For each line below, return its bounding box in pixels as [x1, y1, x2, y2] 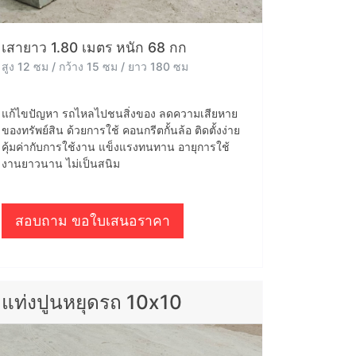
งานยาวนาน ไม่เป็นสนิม [2, 156, 120, 170]
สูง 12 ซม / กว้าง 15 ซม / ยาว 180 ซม [2, 59, 188, 73]
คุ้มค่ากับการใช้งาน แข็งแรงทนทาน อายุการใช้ [2, 139, 230, 153]
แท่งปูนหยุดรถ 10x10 [2, 289, 182, 314]
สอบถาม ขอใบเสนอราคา [15, 211, 170, 229]
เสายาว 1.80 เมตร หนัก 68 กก [2, 38, 187, 56]
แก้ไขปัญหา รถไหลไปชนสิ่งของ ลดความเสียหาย [2, 106, 238, 120]
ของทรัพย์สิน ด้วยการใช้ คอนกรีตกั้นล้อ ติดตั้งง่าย [2, 122, 240, 137]
